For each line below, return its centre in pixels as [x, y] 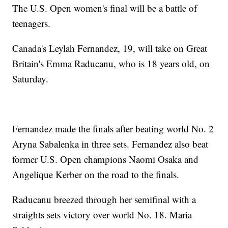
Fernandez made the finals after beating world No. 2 [113, 128]
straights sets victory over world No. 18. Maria [102, 214]
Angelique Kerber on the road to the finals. [96, 174]
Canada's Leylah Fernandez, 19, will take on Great [110, 48]
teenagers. [32, 23]
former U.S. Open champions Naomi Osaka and [106, 159]
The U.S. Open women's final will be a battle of [105, 8]
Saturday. [31, 78]
